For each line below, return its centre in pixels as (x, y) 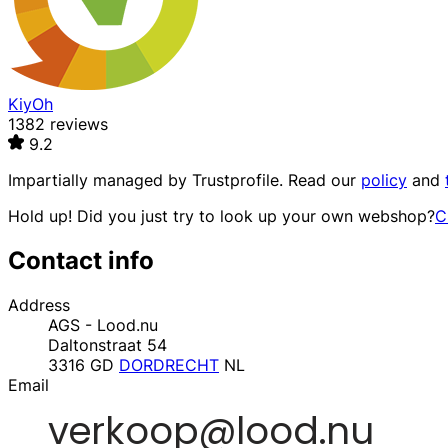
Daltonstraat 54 (107, 344)
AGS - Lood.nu (103, 324)
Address (39, 304)
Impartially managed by (100, 180)
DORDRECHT (169, 364)
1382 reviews (58, 124)
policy (384, 180)
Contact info (81, 261)
